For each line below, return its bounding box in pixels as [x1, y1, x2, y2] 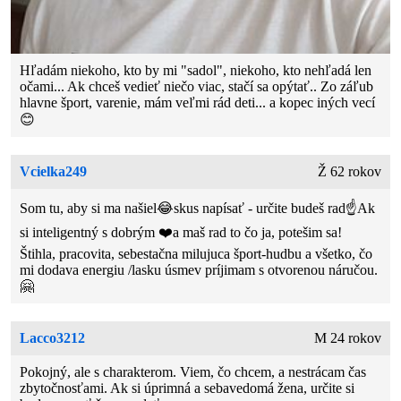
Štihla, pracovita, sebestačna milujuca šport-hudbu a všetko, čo [20, 246, 373, 262]
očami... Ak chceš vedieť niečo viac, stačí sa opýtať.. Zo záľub [20, 79, 374, 95]
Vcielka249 [20, 164, 88, 180]
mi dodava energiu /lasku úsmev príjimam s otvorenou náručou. [20, 262, 379, 278]
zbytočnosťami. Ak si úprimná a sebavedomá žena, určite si [20, 380, 355, 397]
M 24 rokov [313, 330, 381, 346]
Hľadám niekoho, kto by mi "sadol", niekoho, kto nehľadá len [20, 63, 372, 79]
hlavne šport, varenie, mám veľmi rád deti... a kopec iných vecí [20, 95, 376, 111]
